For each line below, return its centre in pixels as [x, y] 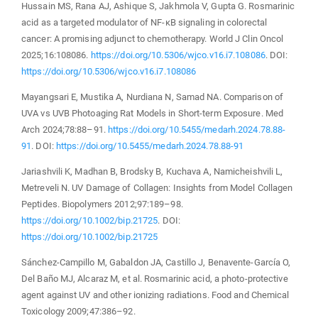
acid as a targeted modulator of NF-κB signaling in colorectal [144, 22]
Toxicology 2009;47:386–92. [78, 311]
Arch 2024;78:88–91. [65, 129]
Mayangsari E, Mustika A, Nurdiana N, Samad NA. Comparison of [153, 97]
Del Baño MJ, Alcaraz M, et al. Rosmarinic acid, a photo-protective [155, 278]
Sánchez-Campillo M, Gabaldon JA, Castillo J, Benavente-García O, [156, 262]
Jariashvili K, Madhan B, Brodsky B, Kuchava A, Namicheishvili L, [152, 171]
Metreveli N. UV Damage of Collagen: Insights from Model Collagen [157, 187]
